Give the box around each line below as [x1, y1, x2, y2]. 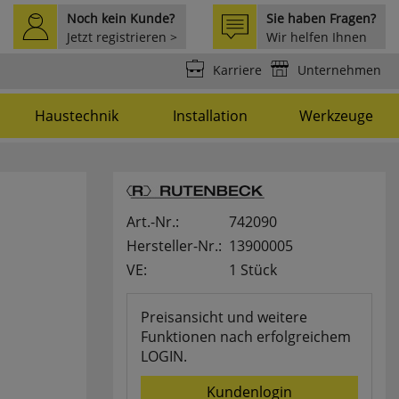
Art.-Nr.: [126, 212, 179, 232]
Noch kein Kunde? [67, 10, 175, 27]
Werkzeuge [299, 106, 373, 126]
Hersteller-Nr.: [126, 236, 222, 256]
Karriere [213, 61, 262, 78]
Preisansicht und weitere [141, 307, 307, 327]
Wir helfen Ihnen [266, 28, 367, 45]
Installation [173, 106, 248, 126]
